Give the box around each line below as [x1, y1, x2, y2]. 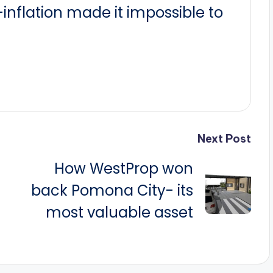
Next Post [197, 132, 251, 146]
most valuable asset [45, 202, 193, 222]
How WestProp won [54, 158, 193, 179]
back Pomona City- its [30, 180, 193, 200]
